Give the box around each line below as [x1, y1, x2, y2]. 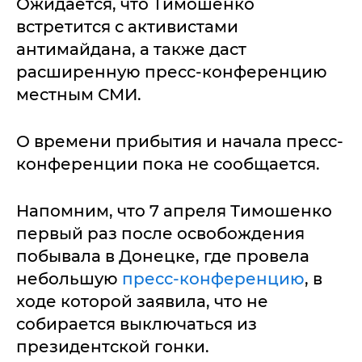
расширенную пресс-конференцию [16, 62, 327, 82]
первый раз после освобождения [16, 224, 305, 243]
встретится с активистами [16, 17, 238, 36]
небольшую [16, 269, 122, 288]
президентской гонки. [16, 337, 209, 356]
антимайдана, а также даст [16, 40, 246, 59]
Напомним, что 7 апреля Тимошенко [16, 201, 332, 221]
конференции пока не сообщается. [16, 154, 320, 174]
